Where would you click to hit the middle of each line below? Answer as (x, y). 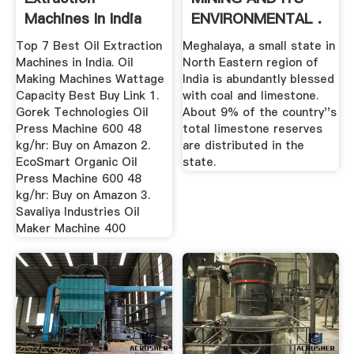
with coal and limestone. (251, 96)
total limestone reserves (253, 129)
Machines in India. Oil (74, 63)
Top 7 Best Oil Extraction (88, 46)
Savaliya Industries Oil (77, 212)
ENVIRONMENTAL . (257, 18)
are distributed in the (244, 146)
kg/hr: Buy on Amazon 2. (83, 146)
